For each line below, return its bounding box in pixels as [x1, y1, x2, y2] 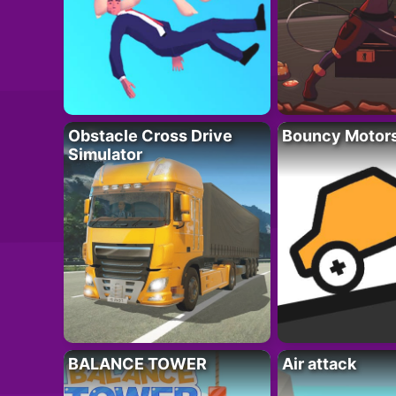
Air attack [281, 354, 356, 373]
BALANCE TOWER [68, 354, 207, 373]
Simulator [68, 144, 142, 164]
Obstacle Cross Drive [68, 126, 232, 145]
